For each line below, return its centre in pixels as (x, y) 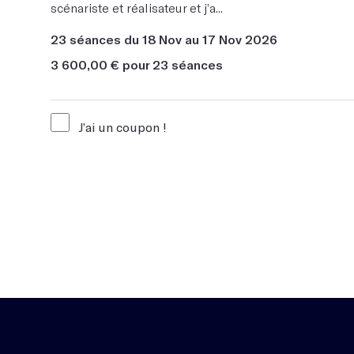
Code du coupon (87, 160)
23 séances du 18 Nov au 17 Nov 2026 (164, 39)
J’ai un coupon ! (121, 127)
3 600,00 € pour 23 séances (137, 64)
